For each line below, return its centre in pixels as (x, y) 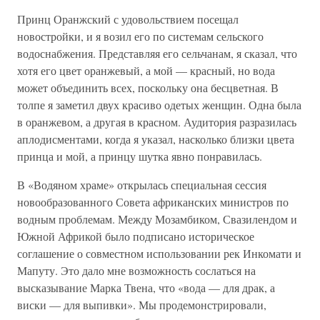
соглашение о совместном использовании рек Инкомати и (159, 253)
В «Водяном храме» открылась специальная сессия (142, 185)
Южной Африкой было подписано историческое (136, 236)
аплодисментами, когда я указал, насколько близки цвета (156, 139)
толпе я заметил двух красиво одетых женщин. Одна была (159, 105)
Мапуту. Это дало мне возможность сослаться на (136, 270)
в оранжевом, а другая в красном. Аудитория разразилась (157, 122)
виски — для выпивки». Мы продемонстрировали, (142, 305)
